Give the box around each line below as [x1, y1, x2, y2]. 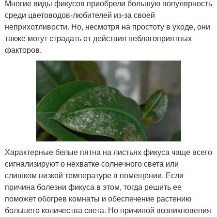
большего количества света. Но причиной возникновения [5, 204, 211, 216]
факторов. [5, 44, 42, 55]
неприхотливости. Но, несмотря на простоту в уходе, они [5, 21, 210, 32]
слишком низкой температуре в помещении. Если [5, 169, 184, 181]
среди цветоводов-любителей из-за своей [5, 9, 155, 20]
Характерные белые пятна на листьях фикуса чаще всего [5, 146, 212, 157]
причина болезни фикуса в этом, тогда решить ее [5, 181, 182, 192]
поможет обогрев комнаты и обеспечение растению [5, 192, 191, 204]
